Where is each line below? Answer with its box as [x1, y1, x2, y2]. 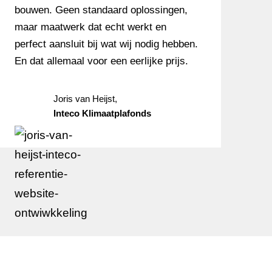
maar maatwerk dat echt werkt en [15, 21, 167, 33]
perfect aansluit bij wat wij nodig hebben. [15, 38, 199, 50]
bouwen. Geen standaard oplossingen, [15, 4, 188, 16]
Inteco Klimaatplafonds [53, 108, 152, 118]
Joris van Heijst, [53, 93, 118, 104]
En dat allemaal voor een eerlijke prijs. [15, 55, 189, 67]
